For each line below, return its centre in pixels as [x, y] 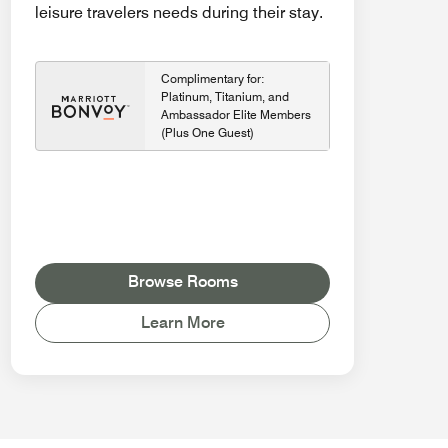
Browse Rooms [182, 281]
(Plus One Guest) [207, 133]
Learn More [182, 322]
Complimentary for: [213, 79]
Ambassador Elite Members [236, 115]
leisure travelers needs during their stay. [179, 13]
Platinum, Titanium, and [225, 97]
